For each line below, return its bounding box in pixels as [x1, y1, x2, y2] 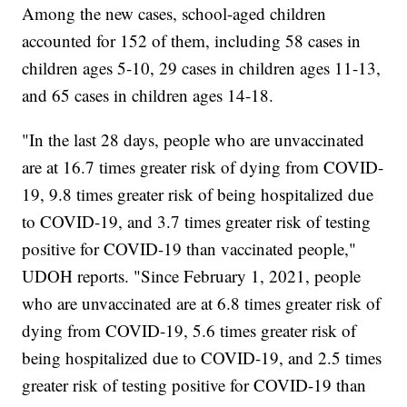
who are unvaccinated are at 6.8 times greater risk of [22, 292, 382, 315]
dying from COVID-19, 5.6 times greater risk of [22, 319, 357, 342]
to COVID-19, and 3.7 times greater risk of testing [22, 210, 372, 233]
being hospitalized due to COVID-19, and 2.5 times [22, 346, 382, 370]
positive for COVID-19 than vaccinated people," [22, 237, 357, 261]
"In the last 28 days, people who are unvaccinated [22, 128, 365, 152]
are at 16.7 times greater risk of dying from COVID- [22, 155, 384, 179]
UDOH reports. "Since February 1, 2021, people [22, 264, 362, 288]
